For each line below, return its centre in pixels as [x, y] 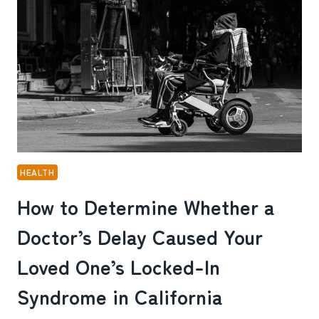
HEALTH [37, 172]
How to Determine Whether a [146, 206]
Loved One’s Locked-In [119, 266]
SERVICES [100, 10]
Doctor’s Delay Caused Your [140, 236]
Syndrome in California [120, 296]
